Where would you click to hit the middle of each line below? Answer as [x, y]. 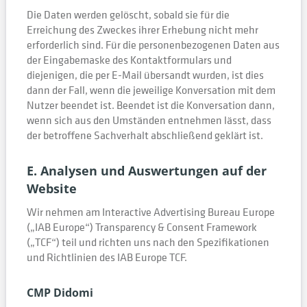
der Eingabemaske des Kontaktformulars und [129, 60]
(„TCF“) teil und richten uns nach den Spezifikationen [148, 242]
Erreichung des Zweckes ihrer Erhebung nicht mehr [142, 29]
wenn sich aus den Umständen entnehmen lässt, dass [149, 120]
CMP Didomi [60, 293]
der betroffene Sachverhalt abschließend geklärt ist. [145, 135]
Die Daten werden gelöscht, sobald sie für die [128, 14]
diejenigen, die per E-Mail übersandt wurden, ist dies [145, 75]
